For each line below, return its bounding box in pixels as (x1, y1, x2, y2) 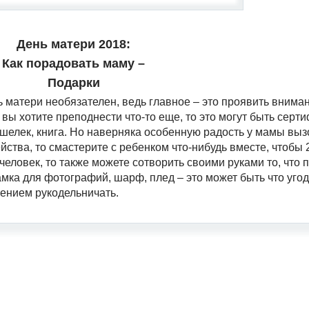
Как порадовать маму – (2, 57, 145, 70)
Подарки (47, 76, 100, 90)
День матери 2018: (17, 37, 130, 51)
